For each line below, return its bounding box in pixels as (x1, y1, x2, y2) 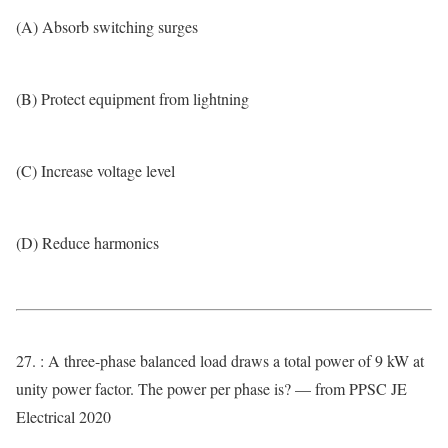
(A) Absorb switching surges (16, 16, 198, 37)
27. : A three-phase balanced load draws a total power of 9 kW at (16, 350, 424, 371)
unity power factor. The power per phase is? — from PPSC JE (16, 378, 407, 399)
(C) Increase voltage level (16, 160, 175, 181)
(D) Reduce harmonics (16, 232, 159, 253)
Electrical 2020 (16, 406, 111, 427)
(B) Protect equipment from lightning (16, 88, 249, 109)
